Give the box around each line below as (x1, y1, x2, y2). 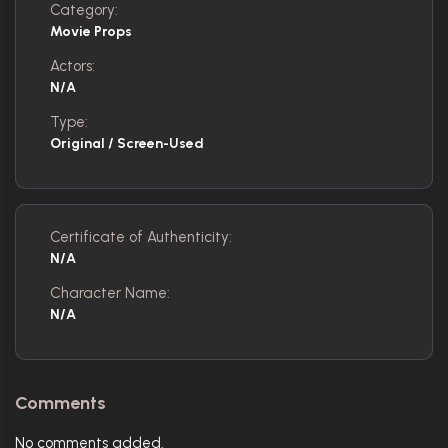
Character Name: (50, 283, 170, 302)
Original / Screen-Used (50, 134, 204, 152)
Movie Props (50, 22, 132, 40)
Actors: (50, 56, 95, 75)
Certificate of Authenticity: (50, 227, 232, 246)
